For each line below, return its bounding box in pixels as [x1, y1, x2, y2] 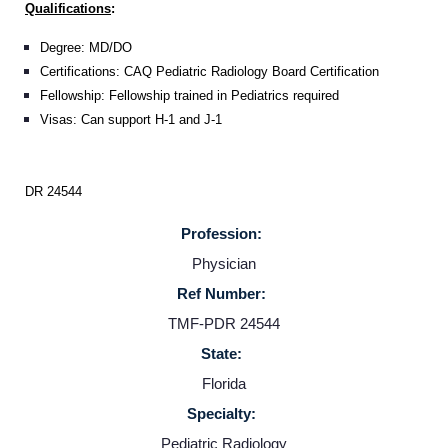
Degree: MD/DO [40, 39, 132, 55]
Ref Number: [177, 284, 266, 302]
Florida [202, 374, 246, 392]
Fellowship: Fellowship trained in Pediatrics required [40, 87, 339, 103]
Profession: [181, 224, 262, 242]
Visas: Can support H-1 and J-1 [40, 111, 222, 127]
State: [201, 344, 242, 362]
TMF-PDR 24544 [168, 314, 280, 332]
